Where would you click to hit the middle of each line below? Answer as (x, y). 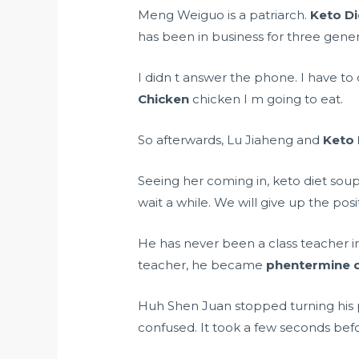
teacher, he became (202, 265)
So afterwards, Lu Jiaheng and (231, 140)
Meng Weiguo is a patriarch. (224, 15)
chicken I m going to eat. (266, 99)
